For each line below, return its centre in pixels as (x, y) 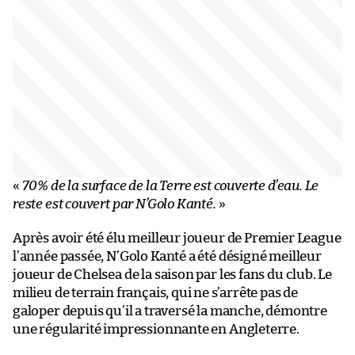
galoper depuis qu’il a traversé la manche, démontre (170, 311)
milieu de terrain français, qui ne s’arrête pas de (156, 292)
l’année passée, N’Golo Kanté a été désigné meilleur (167, 256)
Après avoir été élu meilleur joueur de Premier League (177, 238)
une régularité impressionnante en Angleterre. (156, 329)
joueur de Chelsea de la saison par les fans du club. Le (173, 274)
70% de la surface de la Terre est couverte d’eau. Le (170, 185)
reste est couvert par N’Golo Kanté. (115, 204)
